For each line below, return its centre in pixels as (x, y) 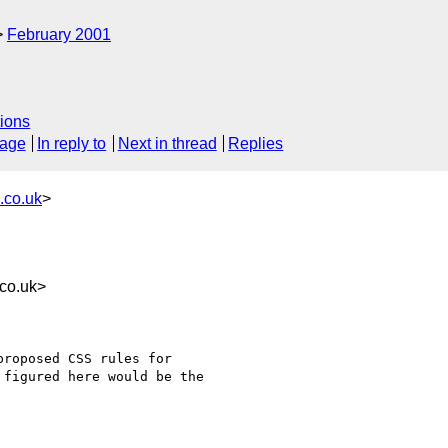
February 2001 (59, 34)
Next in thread (167, 144)
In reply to (72, 144)
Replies (256, 144)
